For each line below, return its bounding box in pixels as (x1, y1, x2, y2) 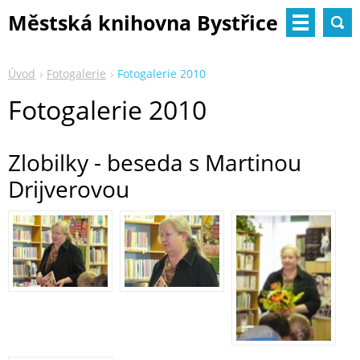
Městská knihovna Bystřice (8, 9, 278, 36)
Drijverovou (8, 174, 129, 204)
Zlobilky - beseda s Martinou (8, 147, 301, 178)
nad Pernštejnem (8, 38, 180, 65)
